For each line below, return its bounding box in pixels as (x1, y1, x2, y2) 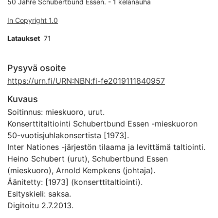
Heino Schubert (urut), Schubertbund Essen (7, 154, 168, 163)
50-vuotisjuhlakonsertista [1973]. (7, 130, 129, 140)
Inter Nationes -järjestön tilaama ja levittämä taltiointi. (7, 142, 205, 152)
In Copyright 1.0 (7, 16, 58, 24)
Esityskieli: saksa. (7, 189, 71, 199)
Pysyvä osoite (7, 63, 66, 73)
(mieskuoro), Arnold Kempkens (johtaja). (7, 165, 155, 175)
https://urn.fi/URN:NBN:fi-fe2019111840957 (7, 76, 165, 86)
